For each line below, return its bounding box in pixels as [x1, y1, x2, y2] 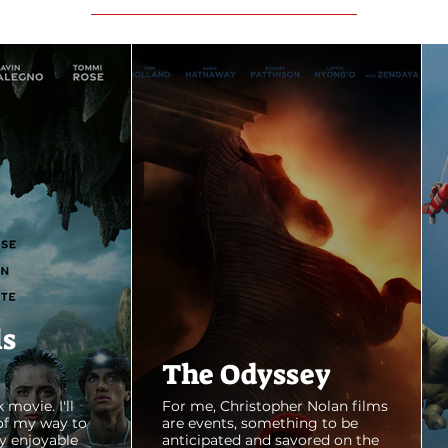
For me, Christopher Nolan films [162, 397, 388, 416]
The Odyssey [162, 356, 331, 394]
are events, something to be [162, 414, 358, 433]
